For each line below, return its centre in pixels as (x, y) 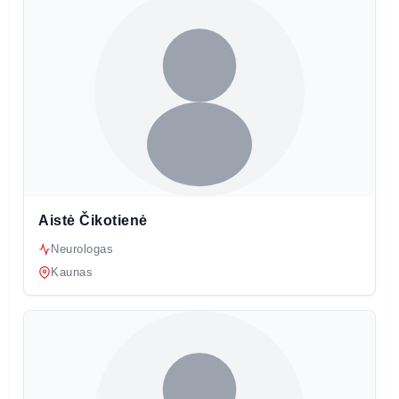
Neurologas (82, 248)
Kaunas (72, 272)
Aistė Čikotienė (93, 220)
